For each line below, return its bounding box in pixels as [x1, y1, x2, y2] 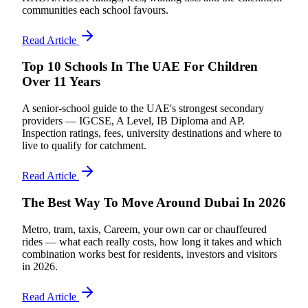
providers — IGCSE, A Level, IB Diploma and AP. [22, 115, 245, 127]
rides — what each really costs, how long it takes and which [22, 235, 282, 247]
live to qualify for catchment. [22, 140, 146, 152]
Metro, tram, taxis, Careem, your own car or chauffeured [22, 223, 267, 235]
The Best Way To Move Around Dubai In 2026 [22, 195, 286, 210]
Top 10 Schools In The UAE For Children [22, 59, 258, 74]
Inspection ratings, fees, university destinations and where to [22, 127, 282, 140]
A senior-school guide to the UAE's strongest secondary [22, 102, 264, 115]
